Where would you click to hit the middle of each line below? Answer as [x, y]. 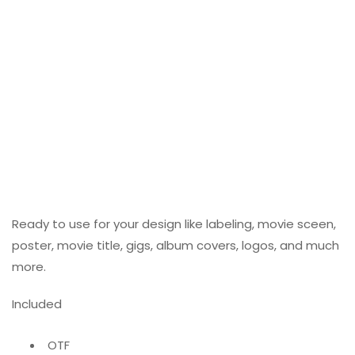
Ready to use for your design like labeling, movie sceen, [174, 224]
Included [37, 304]
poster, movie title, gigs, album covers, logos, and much [176, 246]
